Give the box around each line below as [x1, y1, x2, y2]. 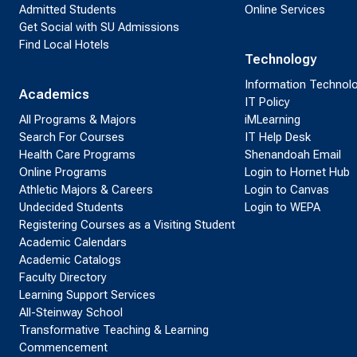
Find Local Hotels [19, 37, 109, 52]
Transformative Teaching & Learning [19, 323, 209, 337]
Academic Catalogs [19, 253, 121, 267]
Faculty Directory [19, 270, 107, 284]
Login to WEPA [244, 200, 320, 214]
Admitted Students [19, 2, 116, 17]
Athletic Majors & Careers [19, 182, 153, 197]
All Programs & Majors [19, 112, 136, 127]
